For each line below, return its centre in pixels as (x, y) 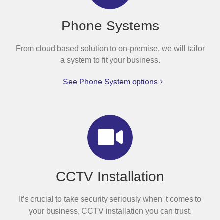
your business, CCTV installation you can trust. (110, 211)
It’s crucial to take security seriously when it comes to (110, 199)
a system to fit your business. (110, 60)
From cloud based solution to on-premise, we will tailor (110, 48)
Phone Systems (110, 26)
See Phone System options (110, 82)
